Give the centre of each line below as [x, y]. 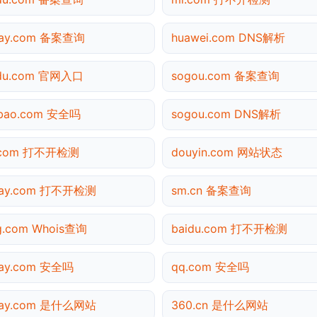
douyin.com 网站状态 [227, 152]
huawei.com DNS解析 [228, 37]
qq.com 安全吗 [210, 266]
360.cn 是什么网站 [220, 305]
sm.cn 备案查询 [211, 190]
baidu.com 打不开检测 [229, 228]
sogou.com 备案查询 [225, 75]
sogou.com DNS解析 [226, 114]
